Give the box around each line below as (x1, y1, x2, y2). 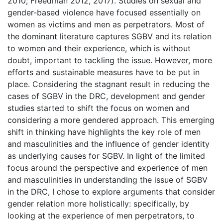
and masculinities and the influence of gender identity (7, 138, 210, 149)
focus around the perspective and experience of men (7, 162, 208, 173)
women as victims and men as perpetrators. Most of (7, 19, 205, 29)
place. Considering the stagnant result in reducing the (7, 79, 210, 89)
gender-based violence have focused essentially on (7, 7, 201, 17)
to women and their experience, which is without (7, 43, 191, 53)
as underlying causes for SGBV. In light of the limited (7, 150, 205, 161)
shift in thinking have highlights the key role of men (7, 126, 201, 137)
